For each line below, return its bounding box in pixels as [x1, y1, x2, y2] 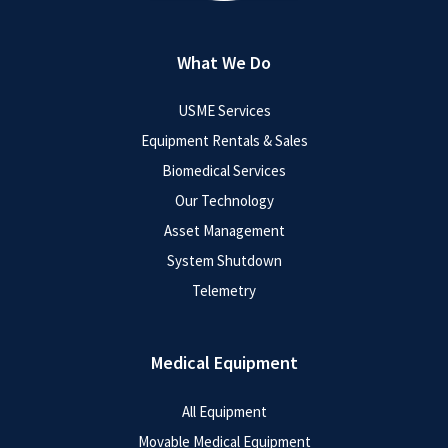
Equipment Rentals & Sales [140, 131, 308, 151]
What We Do [177, 50, 271, 74]
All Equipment [181, 401, 267, 421]
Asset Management [163, 221, 285, 241]
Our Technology [174, 191, 274, 211]
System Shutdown [166, 251, 282, 271]
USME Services [177, 101, 271, 121]
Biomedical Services [162, 161, 286, 181]
